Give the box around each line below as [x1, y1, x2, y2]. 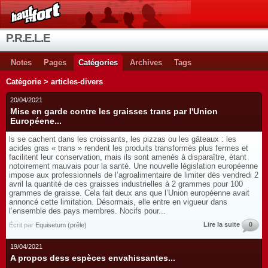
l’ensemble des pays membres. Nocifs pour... [9, 206, 166, 215]
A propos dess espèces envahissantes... [10, 253, 175, 263]
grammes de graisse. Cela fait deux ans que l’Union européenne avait [9, 188, 249, 197]
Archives [130, 58, 162, 67]
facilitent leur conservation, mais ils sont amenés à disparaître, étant [9, 153, 246, 162]
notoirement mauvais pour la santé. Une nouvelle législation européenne [9, 162, 258, 170]
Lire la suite [203, 221, 240, 228]
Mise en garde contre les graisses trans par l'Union [10, 106, 218, 116]
